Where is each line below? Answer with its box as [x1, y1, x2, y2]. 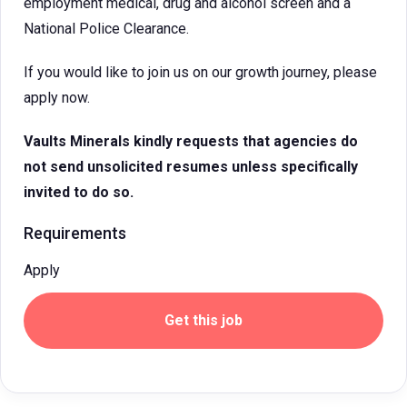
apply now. [24, 89, 90, 106]
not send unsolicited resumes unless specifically [24, 158, 358, 175]
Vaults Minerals [24, 133, 134, 150]
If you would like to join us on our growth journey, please [24, 64, 377, 81]
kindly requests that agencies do [134, 133, 358, 150]
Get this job [164, 312, 243, 329]
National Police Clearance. [24, 20, 189, 37]
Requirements [24, 223, 126, 243]
